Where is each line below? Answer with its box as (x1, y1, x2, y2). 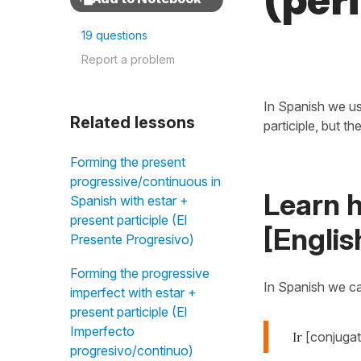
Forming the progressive (70, 265, 210, 281)
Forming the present (70, 154, 185, 170)
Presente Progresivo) (70, 231, 194, 247)
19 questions (81, 28, 147, 42)
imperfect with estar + (70, 284, 197, 301)
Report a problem (81, 52, 175, 66)
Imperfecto (70, 323, 135, 339)
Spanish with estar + (70, 193, 189, 209)
